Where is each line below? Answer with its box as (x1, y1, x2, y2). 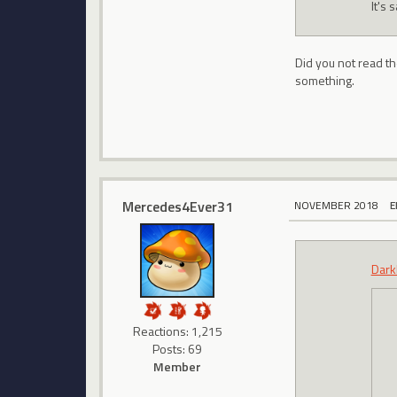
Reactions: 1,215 (132, 322, 222, 341)
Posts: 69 (152, 339, 203, 359)
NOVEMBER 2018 (294, 196, 379, 214)
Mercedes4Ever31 (121, 196, 233, 218)
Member (153, 357, 202, 377)
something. (295, 70, 355, 90)
